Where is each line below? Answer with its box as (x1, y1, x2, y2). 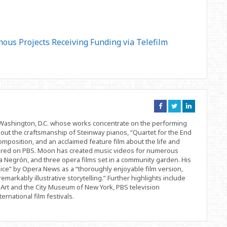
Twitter (177, 116, 197, 122)
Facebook (161, 116, 188, 122)
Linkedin (191, 116, 216, 122)
